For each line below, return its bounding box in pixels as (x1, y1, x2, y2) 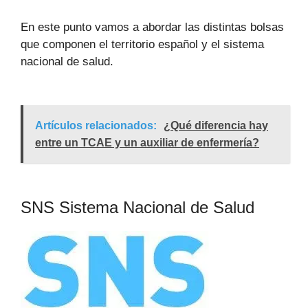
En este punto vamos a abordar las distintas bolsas (21, 21, 284, 34)
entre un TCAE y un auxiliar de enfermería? (35, 137, 259, 149)
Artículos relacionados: (35, 120, 157, 132)
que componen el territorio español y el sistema (21, 38, 264, 52)
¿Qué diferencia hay (164, 120, 268, 132)
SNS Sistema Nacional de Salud (21, 198, 254, 217)
